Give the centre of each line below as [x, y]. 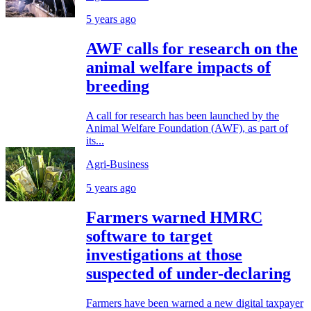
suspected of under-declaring [188, 273]
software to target [149, 236]
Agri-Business [117, 164]
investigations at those [164, 254]
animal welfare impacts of [178, 67]
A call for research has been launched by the [183, 115]
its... [95, 140]
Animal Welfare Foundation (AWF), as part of [187, 128]
